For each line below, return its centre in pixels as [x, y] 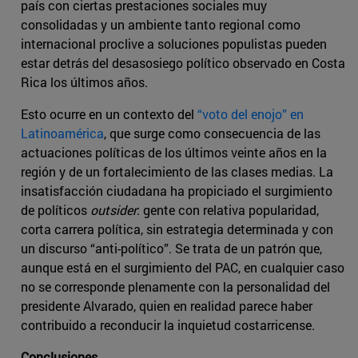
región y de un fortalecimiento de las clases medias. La [177, 171]
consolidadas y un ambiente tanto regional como [161, 24]
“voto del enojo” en [251, 113]
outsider [113, 209]
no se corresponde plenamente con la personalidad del [175, 286]
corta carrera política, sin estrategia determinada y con [177, 229]
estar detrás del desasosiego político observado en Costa [183, 62]
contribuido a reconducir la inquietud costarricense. [168, 324]
